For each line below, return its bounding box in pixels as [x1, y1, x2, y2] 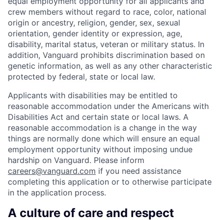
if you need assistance [96, 165, 181, 176]
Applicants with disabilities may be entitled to [8, 90, 178, 100]
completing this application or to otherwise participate [8, 176, 212, 187]
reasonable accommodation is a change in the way [8, 122, 197, 133]
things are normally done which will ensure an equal [8, 133, 200, 143]
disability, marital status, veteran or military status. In [8, 39, 204, 49]
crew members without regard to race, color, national [8, 6, 206, 17]
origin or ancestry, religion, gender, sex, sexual [8, 17, 180, 27]
